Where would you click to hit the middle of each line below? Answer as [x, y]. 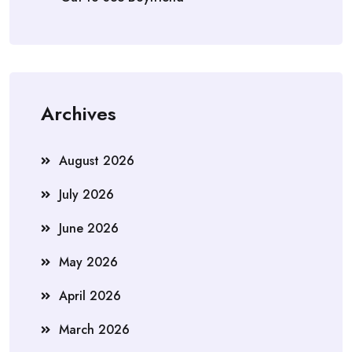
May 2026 [88, 262]
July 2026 [86, 195]
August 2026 [97, 161]
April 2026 [90, 296]
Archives [79, 114]
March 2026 [94, 330]
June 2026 [89, 229]
